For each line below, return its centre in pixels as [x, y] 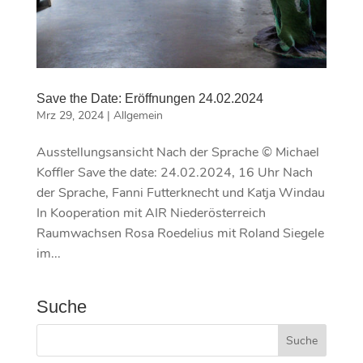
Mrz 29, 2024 [70, 115]
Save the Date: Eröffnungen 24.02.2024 [149, 98]
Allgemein [138, 115]
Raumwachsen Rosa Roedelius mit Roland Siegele [180, 233]
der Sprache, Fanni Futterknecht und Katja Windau [180, 192]
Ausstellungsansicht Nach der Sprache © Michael [177, 152]
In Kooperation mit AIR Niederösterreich [151, 213]
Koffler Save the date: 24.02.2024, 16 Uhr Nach [174, 172]
